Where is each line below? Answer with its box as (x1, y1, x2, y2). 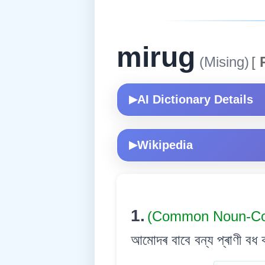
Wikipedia (137, 138, 193, 151)
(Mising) (195, 53, 249, 70)
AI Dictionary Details (137, 92, 253, 106)
